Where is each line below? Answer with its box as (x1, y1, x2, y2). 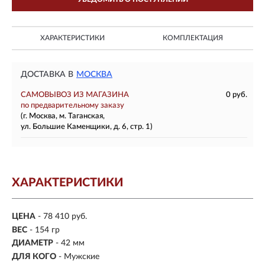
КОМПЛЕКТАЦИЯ (163, 34, 223, 41)
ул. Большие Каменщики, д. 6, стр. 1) (21, 123, 153, 131)
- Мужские (59, 252, 99, 261)
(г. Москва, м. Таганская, (21, 112, 105, 120)
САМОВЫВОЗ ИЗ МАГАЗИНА (21, 91, 129, 99)
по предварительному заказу (21, 102, 124, 109)
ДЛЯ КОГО (12, 252, 56, 261)
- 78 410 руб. (38, 212, 87, 221)
